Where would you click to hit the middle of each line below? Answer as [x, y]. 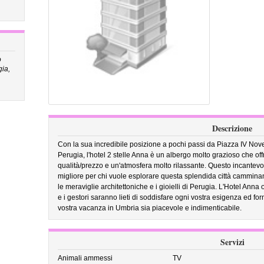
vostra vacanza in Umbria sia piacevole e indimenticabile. [149, 208]
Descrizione [232, 128]
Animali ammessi [85, 258]
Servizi [232, 242]
